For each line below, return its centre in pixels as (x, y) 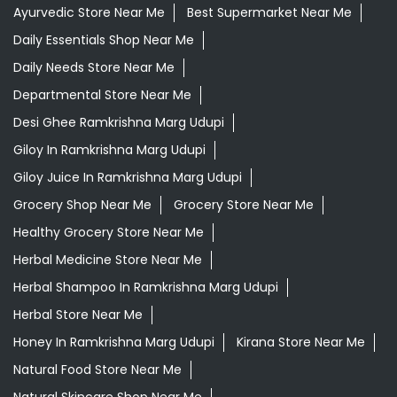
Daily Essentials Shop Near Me (104, 40)
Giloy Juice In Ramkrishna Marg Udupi (128, 178)
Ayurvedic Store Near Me (89, 13)
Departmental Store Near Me (102, 95)
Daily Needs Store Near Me (94, 68)
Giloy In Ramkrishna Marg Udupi (109, 150)
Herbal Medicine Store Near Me (108, 260)
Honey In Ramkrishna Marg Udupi (114, 343)
